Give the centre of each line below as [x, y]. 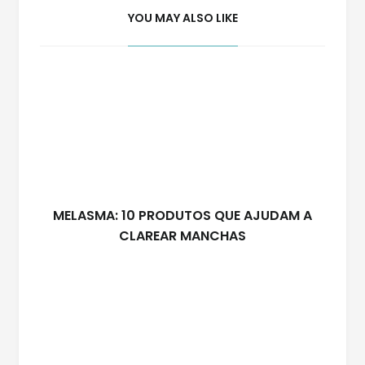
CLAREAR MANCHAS [182, 236]
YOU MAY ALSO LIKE [182, 18]
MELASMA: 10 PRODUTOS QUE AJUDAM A [182, 216]
